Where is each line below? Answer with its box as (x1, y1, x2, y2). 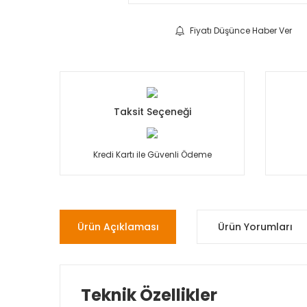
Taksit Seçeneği (113, 105, 191, 119)
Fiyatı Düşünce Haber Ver (190, 25, 292, 36)
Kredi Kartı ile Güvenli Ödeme (93, 149, 212, 160)
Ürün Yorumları (217, 219, 293, 234)
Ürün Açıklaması (77, 219, 159, 234)
